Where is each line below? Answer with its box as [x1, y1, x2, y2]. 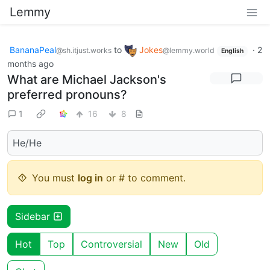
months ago [7, 58, 54, 69]
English [221, 47, 243, 55]
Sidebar [15, 210, 53, 222]
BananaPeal [10, 45, 56, 55]
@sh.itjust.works [56, 46, 111, 55]
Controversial [81, 237, 142, 250]
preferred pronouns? [7, 87, 127, 102]
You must [32, 171, 78, 184]
